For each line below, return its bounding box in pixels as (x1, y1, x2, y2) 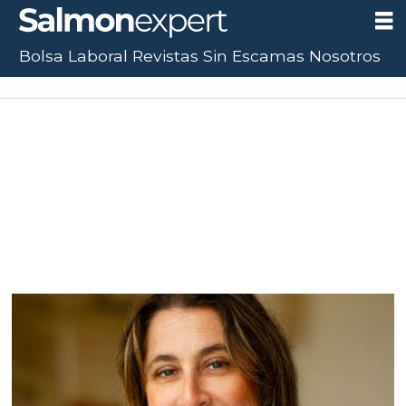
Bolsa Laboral (19, 46, 129, 65)
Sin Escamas (203, 46, 305, 65)
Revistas (132, 46, 199, 65)
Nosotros (309, 46, 382, 65)
